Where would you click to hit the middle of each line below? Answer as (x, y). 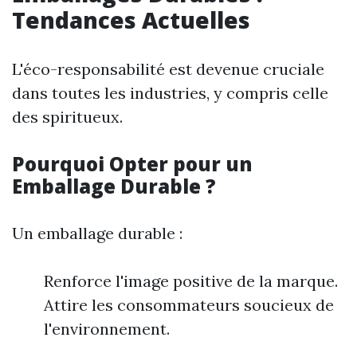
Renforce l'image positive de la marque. (191, 280)
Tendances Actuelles (131, 20)
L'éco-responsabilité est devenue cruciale (168, 69)
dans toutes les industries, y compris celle (170, 92)
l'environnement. (107, 328)
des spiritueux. (67, 116)
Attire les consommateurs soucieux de (189, 304)
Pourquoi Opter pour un (132, 163)
